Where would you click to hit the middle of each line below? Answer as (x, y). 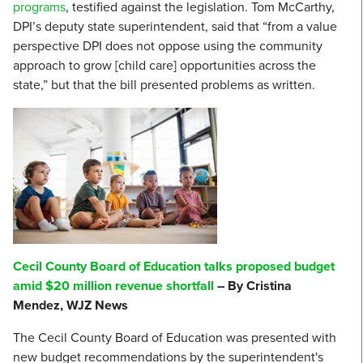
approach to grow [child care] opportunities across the (164, 66)
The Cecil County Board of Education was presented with (175, 338)
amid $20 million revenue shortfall (113, 286)
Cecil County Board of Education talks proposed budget (174, 267)
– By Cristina (253, 286)
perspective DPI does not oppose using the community (168, 46)
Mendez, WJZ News (70, 305)
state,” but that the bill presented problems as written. (164, 85)
